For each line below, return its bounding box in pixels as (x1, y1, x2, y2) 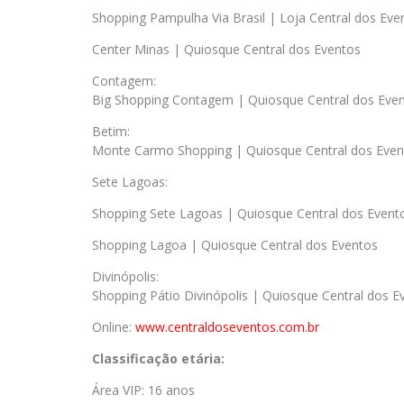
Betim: (92, 123, 130, 140)
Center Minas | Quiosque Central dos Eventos (92, 41, 361, 58)
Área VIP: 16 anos (92, 381, 195, 399)
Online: (92, 318, 135, 335)
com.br (279, 318, 319, 335)
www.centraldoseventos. (135, 318, 279, 335)
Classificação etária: (92, 350, 225, 367)
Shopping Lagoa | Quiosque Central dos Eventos (92, 236, 378, 253)
